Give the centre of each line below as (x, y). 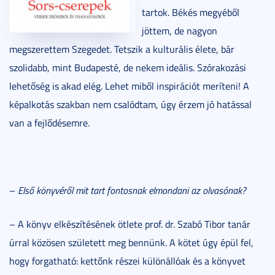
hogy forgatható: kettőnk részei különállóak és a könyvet (127, 261)
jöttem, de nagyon (180, 30)
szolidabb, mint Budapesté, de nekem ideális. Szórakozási (128, 67)
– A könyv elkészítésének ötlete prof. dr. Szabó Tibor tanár (130, 224)
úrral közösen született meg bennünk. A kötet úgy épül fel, (131, 242)
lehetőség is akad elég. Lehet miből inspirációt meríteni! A (129, 86)
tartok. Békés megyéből (191, 12)
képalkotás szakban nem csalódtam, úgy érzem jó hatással (130, 104)
